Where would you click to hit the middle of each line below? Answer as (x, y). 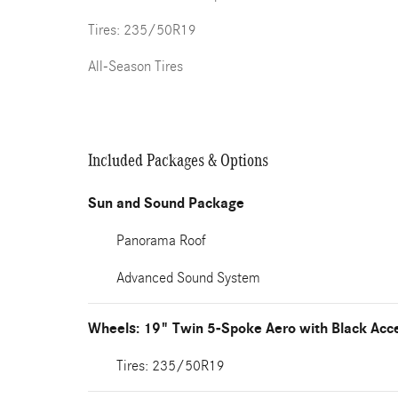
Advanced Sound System (188, 278)
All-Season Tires (135, 66)
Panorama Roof (161, 240)
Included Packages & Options (178, 160)
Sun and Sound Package (166, 203)
